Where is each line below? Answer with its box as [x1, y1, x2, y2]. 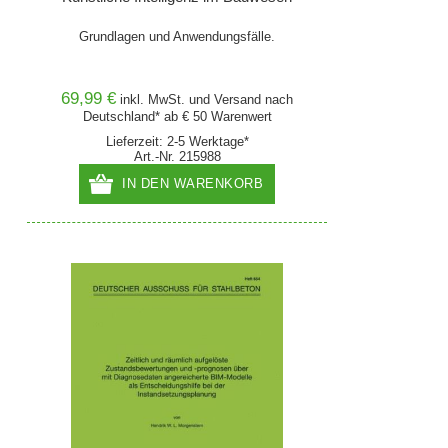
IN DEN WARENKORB [122, 176, 264, 191]
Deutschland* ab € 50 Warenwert [82, 109, 272, 124]
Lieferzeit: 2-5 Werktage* [105, 134, 249, 149]
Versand [214, 92, 262, 107]
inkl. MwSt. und [120, 92, 215, 107]
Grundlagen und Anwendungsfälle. [79, 29, 276, 44]
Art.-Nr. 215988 [133, 149, 221, 164]
